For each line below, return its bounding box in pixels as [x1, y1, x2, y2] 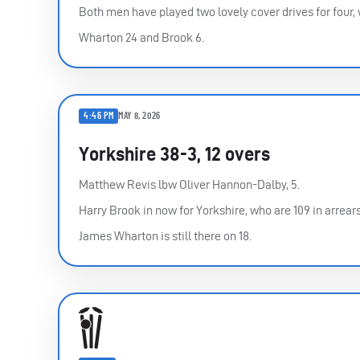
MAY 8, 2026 [118, 111, 161, 121]
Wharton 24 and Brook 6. [79, 30, 204, 44]
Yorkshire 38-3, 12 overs [79, 142, 270, 165]
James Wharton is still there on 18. [79, 228, 252, 243]
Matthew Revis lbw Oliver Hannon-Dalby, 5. [79, 177, 300, 191]
